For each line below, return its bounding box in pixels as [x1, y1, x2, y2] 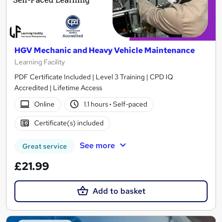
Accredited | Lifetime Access [14, 83, 102, 92]
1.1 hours [84, 100, 110, 109]
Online [34, 100, 55, 109]
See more [79, 140, 115, 151]
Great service [22, 141, 67, 151]
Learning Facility [14, 57, 65, 66]
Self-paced [111, 100, 148, 109]
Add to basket [92, 185, 146, 196]
